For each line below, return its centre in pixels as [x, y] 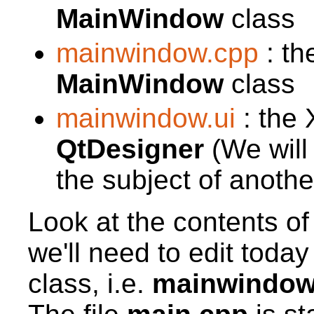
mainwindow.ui [146, 118]
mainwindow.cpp [157, 53]
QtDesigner [130, 149]
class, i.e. [90, 283]
